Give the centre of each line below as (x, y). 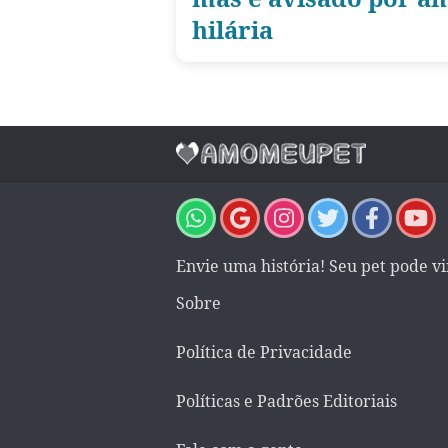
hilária (232, 29)
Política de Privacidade (264, 352)
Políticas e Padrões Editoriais (286, 401)
